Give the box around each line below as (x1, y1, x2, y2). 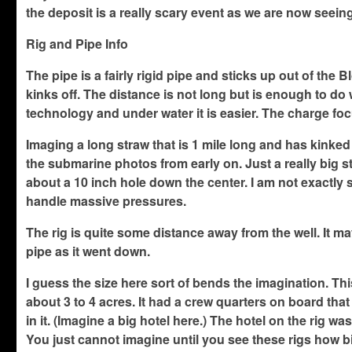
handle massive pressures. (26, 191, 187, 210)
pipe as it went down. (26, 241, 151, 260)
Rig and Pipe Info (26, 34, 129, 53)
